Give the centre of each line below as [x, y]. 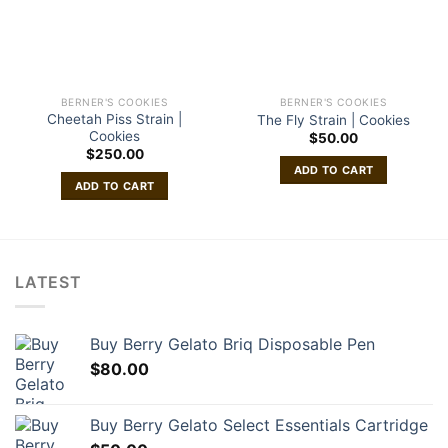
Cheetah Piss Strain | [114, 119]
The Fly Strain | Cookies [333, 119]
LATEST [48, 281]
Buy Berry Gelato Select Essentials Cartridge [259, 425]
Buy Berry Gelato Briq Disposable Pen [232, 344]
